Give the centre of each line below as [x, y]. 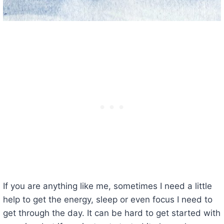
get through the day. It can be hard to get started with [111, 213]
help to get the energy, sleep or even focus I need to [107, 199]
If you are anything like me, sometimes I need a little [107, 186]
